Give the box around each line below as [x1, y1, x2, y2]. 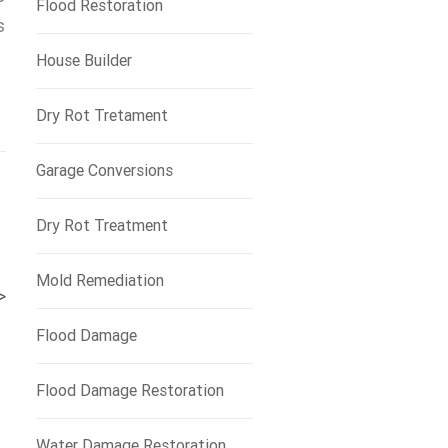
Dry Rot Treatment [35, 216, 168, 235]
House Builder [35, 51, 132, 70]
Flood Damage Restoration [35, 381, 224, 400]
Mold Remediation [35, 271, 164, 290]
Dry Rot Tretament [35, 106, 168, 125]
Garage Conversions [35, 161, 173, 180]
